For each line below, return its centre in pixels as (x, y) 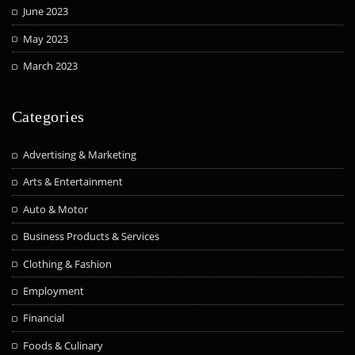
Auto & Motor (56, 209)
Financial (44, 318)
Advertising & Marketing (80, 155)
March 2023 (51, 66)
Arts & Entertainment (73, 182)
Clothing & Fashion (68, 263)
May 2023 (46, 38)
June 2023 (46, 11)
